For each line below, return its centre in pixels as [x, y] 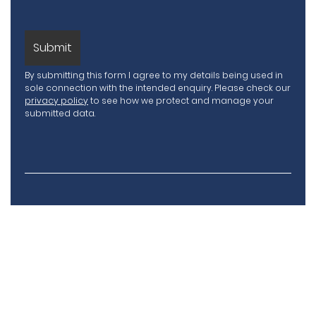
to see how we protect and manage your [181, 101]
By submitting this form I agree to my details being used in [154, 75]
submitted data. [60, 113]
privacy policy [56, 101]
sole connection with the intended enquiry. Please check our [158, 88]
